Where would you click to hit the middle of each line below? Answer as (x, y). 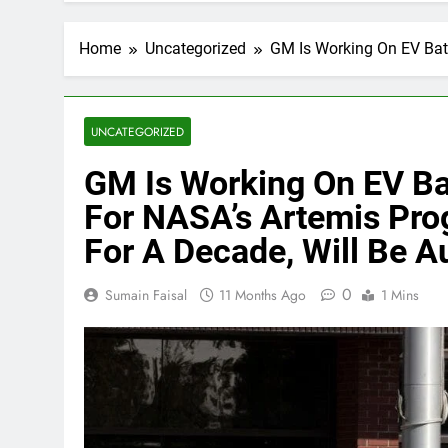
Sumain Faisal (146, 295)
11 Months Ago (262, 295)
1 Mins (400, 295)
